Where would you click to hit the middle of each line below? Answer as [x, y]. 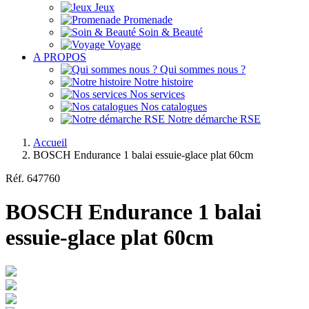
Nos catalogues [174, 107]
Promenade [148, 20]
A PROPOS [60, 57]
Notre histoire [163, 82]
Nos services [157, 94]
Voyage [124, 44]
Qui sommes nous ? [203, 69]
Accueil [50, 142]
